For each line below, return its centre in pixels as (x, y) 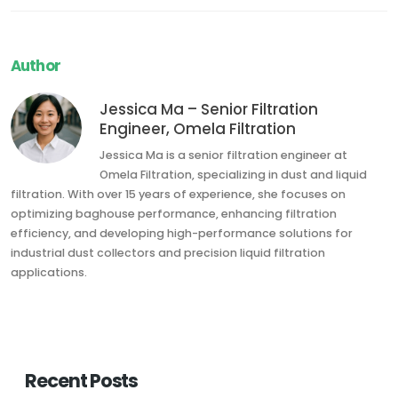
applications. (49, 273)
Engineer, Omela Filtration (198, 129)
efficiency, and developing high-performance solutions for (182, 234)
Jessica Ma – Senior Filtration (209, 110)
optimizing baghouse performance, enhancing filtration (174, 214)
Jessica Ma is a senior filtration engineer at (223, 155)
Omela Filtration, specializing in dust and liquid (233, 175)
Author (36, 66)
